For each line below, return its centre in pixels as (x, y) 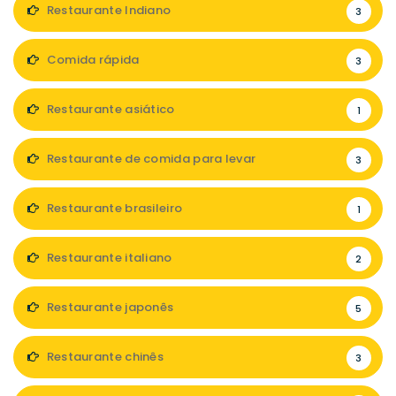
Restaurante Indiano (107, 10)
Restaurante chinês (104, 357)
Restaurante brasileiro (113, 208)
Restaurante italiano (108, 258)
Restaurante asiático (109, 109)
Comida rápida (91, 60)
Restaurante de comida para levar (150, 159)
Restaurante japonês (109, 307)
